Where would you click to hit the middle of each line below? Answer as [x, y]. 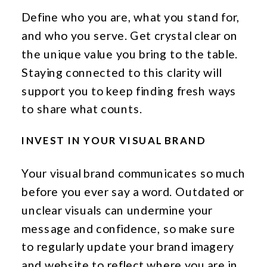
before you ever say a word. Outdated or [133, 192]
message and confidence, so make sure [128, 228]
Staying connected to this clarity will [122, 72]
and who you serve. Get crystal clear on [130, 35]
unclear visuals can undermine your [117, 210]
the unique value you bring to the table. [130, 54]
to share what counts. [82, 109]
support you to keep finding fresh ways [129, 91]
